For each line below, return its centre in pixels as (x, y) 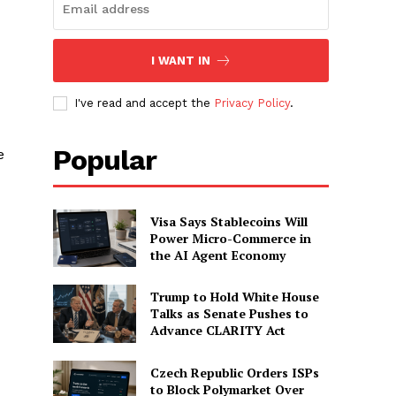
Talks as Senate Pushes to (229, 314)
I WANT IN (180, 60)
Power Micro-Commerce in (230, 238)
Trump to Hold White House (234, 297)
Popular (105, 160)
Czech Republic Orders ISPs (234, 372)
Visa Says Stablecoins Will (228, 221)
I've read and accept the (145, 103)
